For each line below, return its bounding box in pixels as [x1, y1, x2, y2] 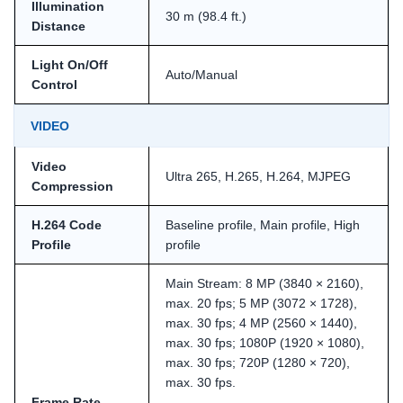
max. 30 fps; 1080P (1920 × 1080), [166, 335, 364, 350]
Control [31, 76, 77, 92]
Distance [31, 18, 85, 33]
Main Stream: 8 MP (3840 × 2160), [166, 275, 363, 291]
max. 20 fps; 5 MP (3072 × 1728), [166, 295, 357, 310]
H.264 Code [31, 217, 102, 232]
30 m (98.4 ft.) [166, 8, 246, 23]
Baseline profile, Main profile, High [166, 217, 360, 232]
